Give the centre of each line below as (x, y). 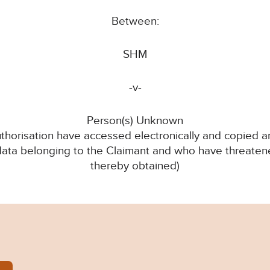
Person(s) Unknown (135, 121)
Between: (135, 22)
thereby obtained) (135, 166)
